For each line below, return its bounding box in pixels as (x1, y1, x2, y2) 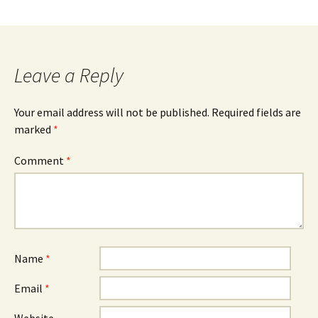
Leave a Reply (14, 62, 124, 88)
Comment (14, 153, 66, 168)
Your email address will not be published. (14, 105, 209, 119)
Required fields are (212, 105, 301, 119)
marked (14, 122, 53, 136)
